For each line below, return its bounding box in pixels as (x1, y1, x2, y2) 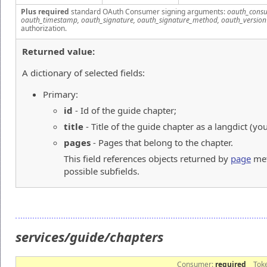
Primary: (43, 88, 78, 100)
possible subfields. (64, 164, 139, 177)
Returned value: (22, 45, 95, 57)
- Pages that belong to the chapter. (91, 136, 233, 148)
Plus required (21, 6, 69, 17)
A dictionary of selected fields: (22, 66, 145, 79)
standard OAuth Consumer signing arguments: (69, 6, 227, 17)
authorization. (21, 23, 67, 33)
